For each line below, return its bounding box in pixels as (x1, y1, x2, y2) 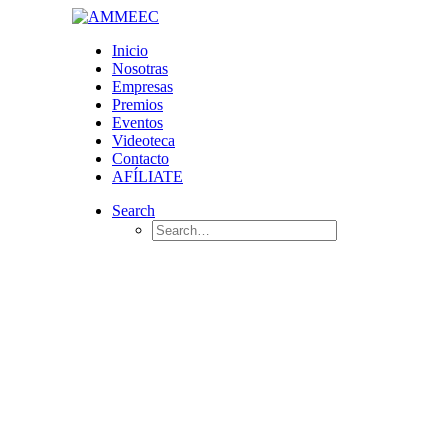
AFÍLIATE (112, 168, 183, 185)
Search (112, 202, 155, 219)
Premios (112, 96, 163, 113)
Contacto (112, 150, 169, 167)
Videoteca (112, 132, 175, 149)
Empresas (112, 78, 173, 95)
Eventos (112, 114, 163, 131)
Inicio (112, 42, 148, 59)
